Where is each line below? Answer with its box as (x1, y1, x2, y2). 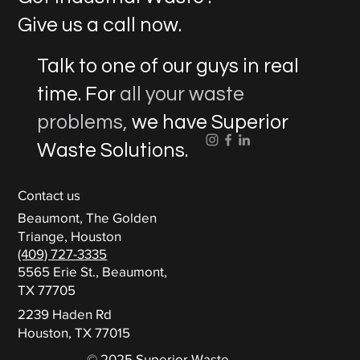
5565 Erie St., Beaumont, (18, 264, 168, 280)
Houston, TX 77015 (18, 325, 131, 341)
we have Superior (128, 112, 289, 133)
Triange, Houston (18, 227, 122, 243)
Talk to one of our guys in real (37, 55, 300, 77)
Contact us (18, 187, 81, 203)
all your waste (120, 84, 245, 105)
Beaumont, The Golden (18, 209, 157, 225)
